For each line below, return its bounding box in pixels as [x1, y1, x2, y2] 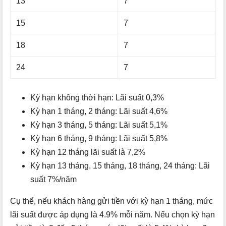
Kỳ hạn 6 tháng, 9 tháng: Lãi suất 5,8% [30, 134, 167, 143]
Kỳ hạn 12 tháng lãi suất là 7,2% [30, 148, 145, 157]
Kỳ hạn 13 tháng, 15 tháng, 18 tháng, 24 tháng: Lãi [30, 161, 210, 171]
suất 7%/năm [30, 175, 77, 184]
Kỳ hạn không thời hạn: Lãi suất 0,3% [30, 93, 164, 102]
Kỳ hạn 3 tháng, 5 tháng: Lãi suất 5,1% [30, 121, 167, 130]
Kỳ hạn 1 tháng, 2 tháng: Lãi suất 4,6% [30, 107, 167, 116]
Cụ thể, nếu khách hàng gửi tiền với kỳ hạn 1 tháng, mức [10, 197, 213, 206]
